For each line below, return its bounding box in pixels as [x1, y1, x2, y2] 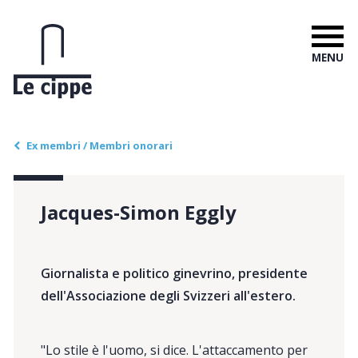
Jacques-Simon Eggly [41, 198, 237, 225]
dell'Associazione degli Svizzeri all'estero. [41, 286, 296, 304]
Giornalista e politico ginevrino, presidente [41, 264, 308, 282]
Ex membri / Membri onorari [26, 137, 173, 153]
